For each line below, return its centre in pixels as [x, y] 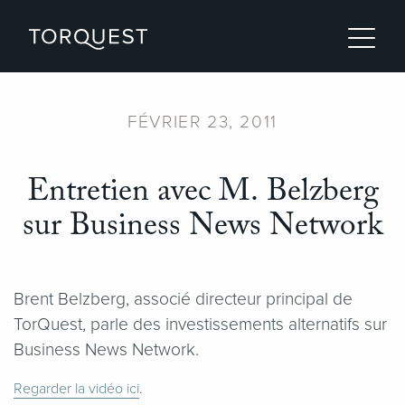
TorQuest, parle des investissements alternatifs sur [200, 325]
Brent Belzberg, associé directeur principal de [183, 299]
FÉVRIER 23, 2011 [202, 122]
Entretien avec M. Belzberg [202, 192]
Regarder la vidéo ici [76, 388]
